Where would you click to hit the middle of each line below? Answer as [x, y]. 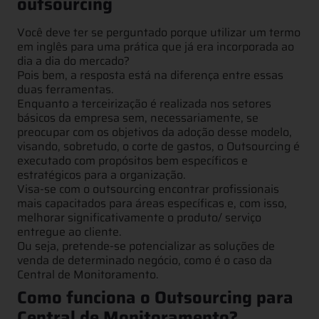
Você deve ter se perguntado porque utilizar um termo [159, 32]
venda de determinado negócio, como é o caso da [145, 260]
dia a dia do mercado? [73, 61]
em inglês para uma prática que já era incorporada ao [156, 46]
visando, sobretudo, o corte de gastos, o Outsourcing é [158, 146]
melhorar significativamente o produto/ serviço [139, 217]
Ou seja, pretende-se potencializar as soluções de [146, 246]
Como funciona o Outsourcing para [155, 297]
